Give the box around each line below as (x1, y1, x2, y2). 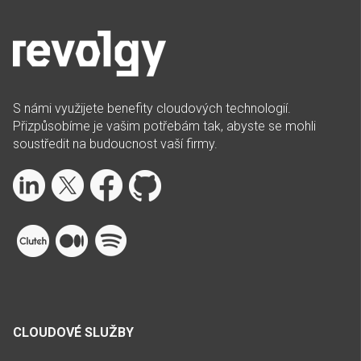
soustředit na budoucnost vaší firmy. (13, 136, 218, 152)
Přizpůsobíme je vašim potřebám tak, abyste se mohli (13, 118, 316, 135)
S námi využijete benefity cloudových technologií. (13, 101, 291, 117)
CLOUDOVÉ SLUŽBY (13, 325, 134, 341)
